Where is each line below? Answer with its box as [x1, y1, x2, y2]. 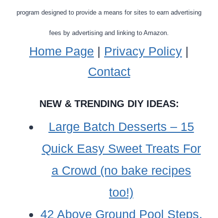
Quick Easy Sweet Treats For [41, 141, 201, 155]
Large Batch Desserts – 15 [48, 119, 194, 133]
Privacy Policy [104, 44, 182, 58]
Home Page [29, 44, 94, 58]
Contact [88, 64, 130, 78]
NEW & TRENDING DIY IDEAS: [39, 98, 179, 109]
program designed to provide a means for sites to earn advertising [17, 8, 201, 16]
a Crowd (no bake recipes [51, 163, 191, 177]
